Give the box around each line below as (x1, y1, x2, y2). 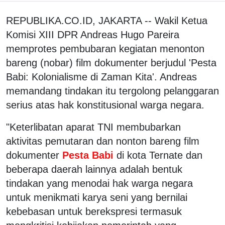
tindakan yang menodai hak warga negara (6, 177, 193, 189)
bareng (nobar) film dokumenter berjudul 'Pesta (6, 57, 216, 68)
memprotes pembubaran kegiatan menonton (6, 43, 204, 54)
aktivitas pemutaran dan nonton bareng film (6, 135, 199, 147)
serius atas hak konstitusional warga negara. (6, 99, 204, 110)
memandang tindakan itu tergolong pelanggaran (6, 85, 219, 96)
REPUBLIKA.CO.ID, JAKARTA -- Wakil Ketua (6, 15, 207, 26)
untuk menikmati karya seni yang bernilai (6, 191, 187, 203)
